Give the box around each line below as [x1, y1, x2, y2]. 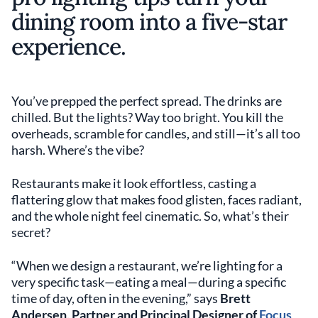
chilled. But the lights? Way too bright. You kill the [11, 109, 283, 125]
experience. [11, 32, 126, 61]
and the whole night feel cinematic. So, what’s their [11, 208, 289, 224]
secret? [11, 224, 50, 240]
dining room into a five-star [11, 7, 287, 36]
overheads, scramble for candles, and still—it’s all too [11, 126, 300, 141]
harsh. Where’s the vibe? [11, 142, 144, 158]
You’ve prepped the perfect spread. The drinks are [11, 93, 282, 109]
